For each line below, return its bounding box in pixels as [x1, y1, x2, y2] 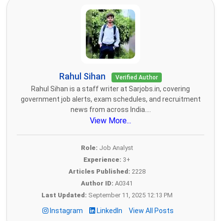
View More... [90, 116, 131, 126]
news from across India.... [70, 106, 151, 114]
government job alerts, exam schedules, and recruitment [20, 95, 201, 104]
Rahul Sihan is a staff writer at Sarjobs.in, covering [31, 85, 190, 93]
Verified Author [115, 74, 158, 81]
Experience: [83, 156, 121, 164]
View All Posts [129, 207, 174, 215]
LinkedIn [95, 207, 124, 215]
